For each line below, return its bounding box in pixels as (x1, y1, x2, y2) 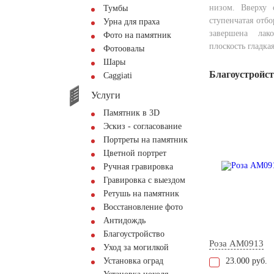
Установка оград (103, 256, 163, 265)
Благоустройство (103, 229, 165, 239)
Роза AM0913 (209, 239, 264, 249)
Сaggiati (103, 71, 132, 80)
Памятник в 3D (103, 108, 160, 117)
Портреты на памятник (103, 135, 188, 144)
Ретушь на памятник (103, 189, 179, 198)
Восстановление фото (103, 202, 183, 212)
